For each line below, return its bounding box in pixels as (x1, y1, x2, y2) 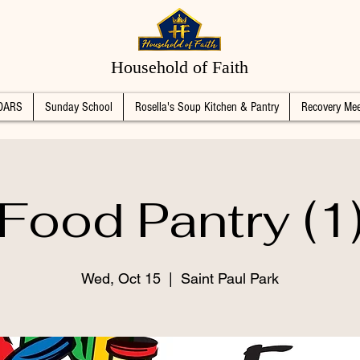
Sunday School (44, 100, 112, 114)
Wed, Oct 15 (81, 270, 161, 287)
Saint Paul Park (181, 270, 279, 287)
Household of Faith (111, 57, 248, 77)
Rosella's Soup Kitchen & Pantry (134, 100, 279, 114)
